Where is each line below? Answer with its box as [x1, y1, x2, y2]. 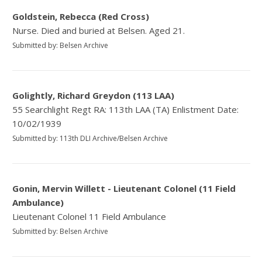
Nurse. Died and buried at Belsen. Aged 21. [12, 25, 185, 37]
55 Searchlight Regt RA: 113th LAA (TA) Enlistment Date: [12, 104, 239, 116]
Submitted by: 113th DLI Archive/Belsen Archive [12, 133, 168, 144]
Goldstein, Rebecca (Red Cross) [12, 11, 150, 23]
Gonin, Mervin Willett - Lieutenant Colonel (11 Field [12, 182, 236, 195]
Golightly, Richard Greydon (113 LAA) [12, 89, 175, 102]
